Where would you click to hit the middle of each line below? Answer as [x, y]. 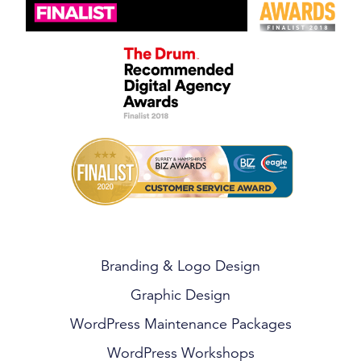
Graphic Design [180, 295]
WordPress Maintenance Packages [180, 324]
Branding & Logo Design [180, 266]
